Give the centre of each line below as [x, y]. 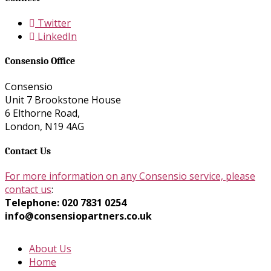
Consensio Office [40, 61]
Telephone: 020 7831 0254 [66, 203]
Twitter [53, 23]
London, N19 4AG [44, 126]
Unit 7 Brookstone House [63, 100]
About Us [50, 249]
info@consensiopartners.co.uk [78, 216]
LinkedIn [56, 37]
